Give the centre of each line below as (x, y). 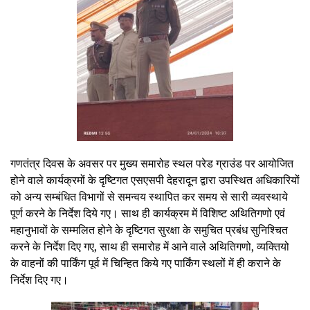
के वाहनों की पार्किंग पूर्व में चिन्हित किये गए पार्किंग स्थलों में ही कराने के (146, 263)
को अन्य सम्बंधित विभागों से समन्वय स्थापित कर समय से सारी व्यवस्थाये (149, 196)
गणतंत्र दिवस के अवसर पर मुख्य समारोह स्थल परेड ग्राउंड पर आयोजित (152, 163)
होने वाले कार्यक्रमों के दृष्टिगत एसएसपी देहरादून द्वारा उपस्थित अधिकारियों (155, 180)
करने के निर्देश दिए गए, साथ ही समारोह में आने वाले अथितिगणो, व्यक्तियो (150, 246)
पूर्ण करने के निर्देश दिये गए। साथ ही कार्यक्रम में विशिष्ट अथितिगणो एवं (148, 213)
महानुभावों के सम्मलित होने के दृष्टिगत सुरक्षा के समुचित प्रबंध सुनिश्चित (149, 229)
